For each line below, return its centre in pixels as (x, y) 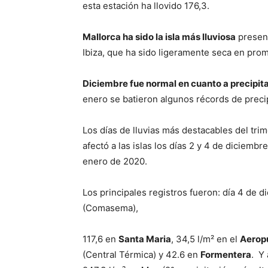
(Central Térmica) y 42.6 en (141, 255)
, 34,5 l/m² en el (205, 239)
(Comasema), (110, 208)
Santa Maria (145, 239)
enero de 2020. (115, 162)
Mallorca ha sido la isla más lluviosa (159, 37)
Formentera (226, 255)
